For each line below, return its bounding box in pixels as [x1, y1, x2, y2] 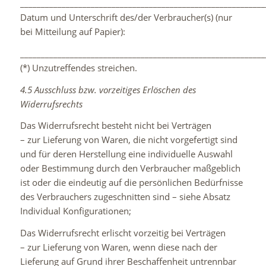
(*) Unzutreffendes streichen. [20, 61, 137, 74]
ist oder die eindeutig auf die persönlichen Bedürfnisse [20, 176, 243, 189]
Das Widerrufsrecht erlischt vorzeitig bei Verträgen [20, 227, 226, 239]
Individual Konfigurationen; [20, 205, 131, 217]
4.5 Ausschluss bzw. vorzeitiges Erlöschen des [20, 83, 196, 96]
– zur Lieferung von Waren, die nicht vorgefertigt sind [20, 134, 237, 146]
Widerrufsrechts [20, 97, 83, 110]
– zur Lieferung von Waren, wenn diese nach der [20, 241, 217, 253]
